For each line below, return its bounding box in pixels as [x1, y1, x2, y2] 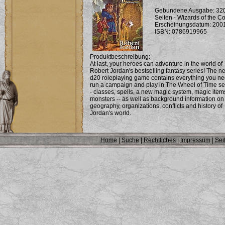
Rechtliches [143, 137, 176, 144]
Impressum [180, 137, 210, 144]
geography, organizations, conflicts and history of [90, 102, 222, 109]
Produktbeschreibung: [90, 53, 150, 60]
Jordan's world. [90, 109, 131, 117]
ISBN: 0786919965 [155, 28, 207, 35]
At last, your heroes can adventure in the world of [90, 60, 222, 67]
